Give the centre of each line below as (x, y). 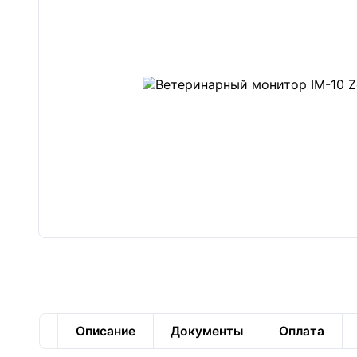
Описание (105, 331)
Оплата (302, 331)
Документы (207, 331)
